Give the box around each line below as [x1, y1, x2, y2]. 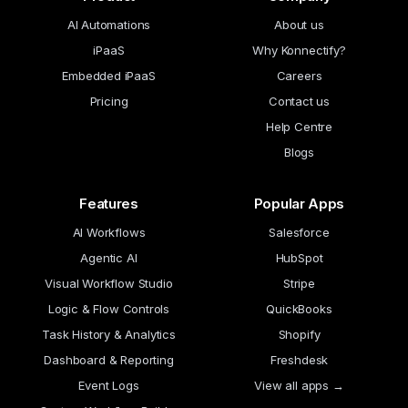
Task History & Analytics [42, 327, 176, 342]
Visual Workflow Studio [45, 276, 173, 291]
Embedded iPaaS [62, 68, 156, 83]
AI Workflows [72, 225, 146, 240]
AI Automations [66, 17, 151, 32]
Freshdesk [270, 352, 329, 367]
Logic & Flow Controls [47, 301, 170, 316]
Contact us [268, 94, 331, 108]
